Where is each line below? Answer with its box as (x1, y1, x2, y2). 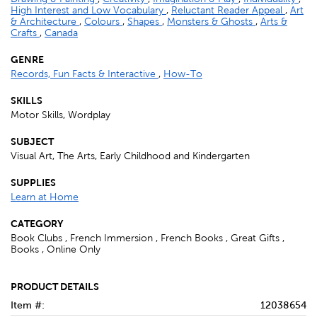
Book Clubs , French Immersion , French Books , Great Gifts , (11, 233, 284, 244)
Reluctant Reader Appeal (171, 5, 285, 16)
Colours (84, 16, 122, 28)
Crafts (11, 28, 40, 39)
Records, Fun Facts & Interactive (11, 69, 158, 80)
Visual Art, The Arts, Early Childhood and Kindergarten (11, 151, 250, 162)
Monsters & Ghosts (167, 16, 255, 28)
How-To (163, 69, 202, 80)
